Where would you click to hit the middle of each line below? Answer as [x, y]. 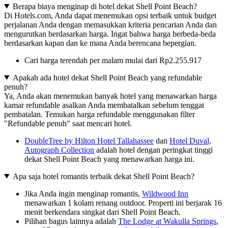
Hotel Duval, [190, 140]
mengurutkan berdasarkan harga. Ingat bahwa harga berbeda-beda [110, 34]
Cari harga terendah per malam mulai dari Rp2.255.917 [113, 60]
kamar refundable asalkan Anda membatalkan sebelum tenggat [104, 105]
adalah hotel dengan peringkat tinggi [153, 150]
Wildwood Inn [165, 193]
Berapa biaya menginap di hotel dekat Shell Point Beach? [105, 6]
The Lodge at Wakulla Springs [167, 221]
